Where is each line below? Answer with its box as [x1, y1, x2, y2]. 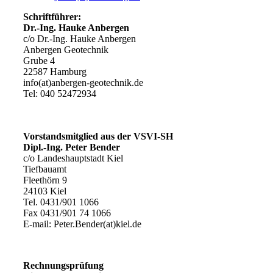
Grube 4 [23, 55, 55, 66]
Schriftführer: [23, 12, 81, 23]
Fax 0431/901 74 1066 [23, 208, 111, 219]
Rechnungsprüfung [23, 260, 104, 271]
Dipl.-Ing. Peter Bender [23, 142, 120, 153]
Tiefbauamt [23, 164, 66, 175]
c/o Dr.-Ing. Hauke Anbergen [23, 34, 136, 44]
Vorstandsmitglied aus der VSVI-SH [23, 131, 173, 142]
